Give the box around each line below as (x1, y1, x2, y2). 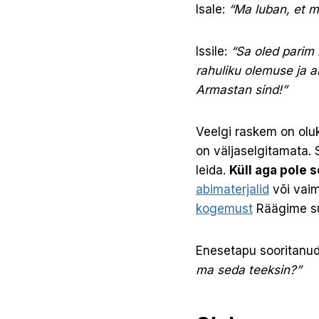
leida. (196, 163, 229, 178)
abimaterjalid (196, 182, 269, 197)
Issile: (196, 44, 227, 59)
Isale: (196, 2, 225, 17)
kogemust (196, 202, 253, 216)
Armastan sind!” (196, 83, 291, 98)
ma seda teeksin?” (196, 263, 301, 278)
